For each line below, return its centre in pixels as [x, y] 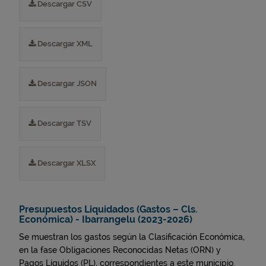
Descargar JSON [66, 83]
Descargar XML [64, 44]
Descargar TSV [64, 123]
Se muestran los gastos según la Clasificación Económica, [132, 237]
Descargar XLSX [66, 163]
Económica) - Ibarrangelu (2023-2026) [106, 219]
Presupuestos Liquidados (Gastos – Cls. [108, 209]
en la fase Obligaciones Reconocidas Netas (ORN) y [120, 250]
